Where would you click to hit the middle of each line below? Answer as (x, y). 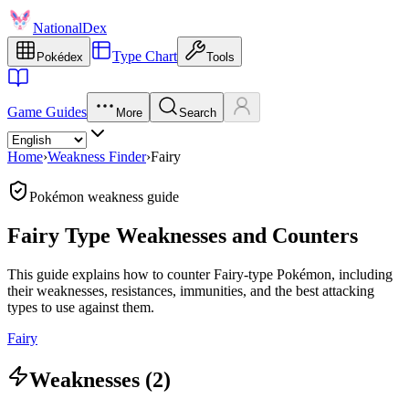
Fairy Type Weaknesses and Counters (183, 235)
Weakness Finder (97, 157)
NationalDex (70, 28)
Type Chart (145, 56)
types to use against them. (81, 307)
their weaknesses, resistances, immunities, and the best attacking (191, 290)
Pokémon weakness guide (104, 197)
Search (198, 113)
